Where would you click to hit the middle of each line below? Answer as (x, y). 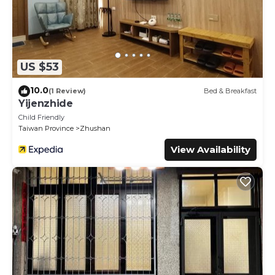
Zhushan (95, 128)
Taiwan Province (46, 128)
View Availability (211, 149)
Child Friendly (41, 117)
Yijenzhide (46, 103)
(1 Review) (67, 91)
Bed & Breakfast (230, 91)
